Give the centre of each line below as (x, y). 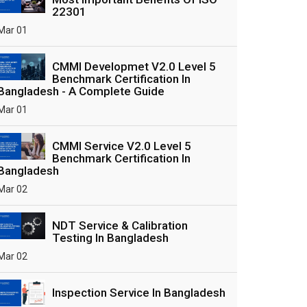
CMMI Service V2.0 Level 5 (122, 146)
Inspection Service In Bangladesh (139, 293)
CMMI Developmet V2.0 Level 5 (134, 66)
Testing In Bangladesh (110, 238)
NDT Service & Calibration (120, 225)
